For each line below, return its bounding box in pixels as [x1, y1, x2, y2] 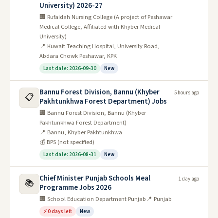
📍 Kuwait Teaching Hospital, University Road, [39, 42, 160, 51]
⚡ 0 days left [43, 208, 72, 215]
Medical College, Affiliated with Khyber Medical [39, 22, 160, 31]
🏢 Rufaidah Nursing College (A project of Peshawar [39, 13, 172, 21]
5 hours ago [174, 89, 199, 96]
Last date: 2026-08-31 [43, 151, 96, 158]
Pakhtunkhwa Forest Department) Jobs [39, 96, 167, 107]
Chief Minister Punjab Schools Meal [39, 173, 150, 183]
